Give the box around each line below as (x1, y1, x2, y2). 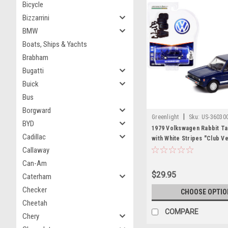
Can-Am (22, 159, 47, 168)
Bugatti (22, 66, 44, 75)
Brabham (22, 53, 48, 62)
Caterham (22, 172, 51, 181)
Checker (22, 185, 47, 194)
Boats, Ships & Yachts (22, 40, 87, 49)
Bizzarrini (22, 13, 49, 22)
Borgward (22, 106, 51, 115)
